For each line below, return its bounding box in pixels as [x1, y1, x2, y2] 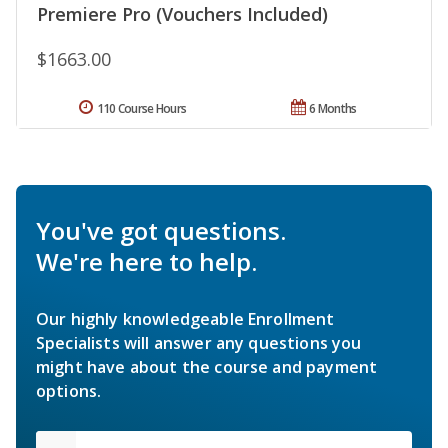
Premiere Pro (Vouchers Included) [37, 2, 328, 27]
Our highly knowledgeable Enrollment [36, 308, 335, 331]
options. [36, 380, 102, 403]
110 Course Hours [96, 100, 187, 118]
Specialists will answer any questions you [36, 332, 362, 355]
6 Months [309, 100, 357, 118]
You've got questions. [36, 214, 286, 248]
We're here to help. [36, 245, 257, 279]
